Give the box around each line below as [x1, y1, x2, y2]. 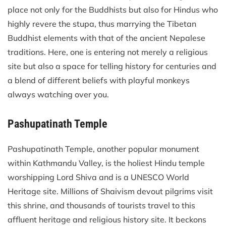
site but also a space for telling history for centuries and [8, 61, 216, 71]
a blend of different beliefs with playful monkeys [8, 75, 190, 85]
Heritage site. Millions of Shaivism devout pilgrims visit [8, 186, 213, 196]
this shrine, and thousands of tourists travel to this [8, 200, 195, 210]
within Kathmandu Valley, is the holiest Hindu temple [8, 157, 205, 168]
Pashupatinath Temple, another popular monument [8, 143, 199, 154]
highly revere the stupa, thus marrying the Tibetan [8, 18, 196, 29]
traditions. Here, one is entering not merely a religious [8, 46, 208, 57]
